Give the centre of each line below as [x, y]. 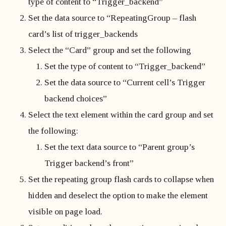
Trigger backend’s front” [89, 163]
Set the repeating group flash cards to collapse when [121, 179]
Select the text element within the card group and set [121, 115]
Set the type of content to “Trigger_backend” [125, 66]
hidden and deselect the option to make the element [118, 195]
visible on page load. [65, 211]
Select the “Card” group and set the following [110, 50]
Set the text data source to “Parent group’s [120, 147]
